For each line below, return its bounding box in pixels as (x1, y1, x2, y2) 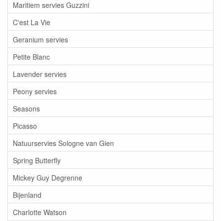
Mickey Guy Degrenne (13, 172, 82, 183)
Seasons (13, 103, 40, 113)
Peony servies (13, 86, 57, 96)
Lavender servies (13, 69, 67, 79)
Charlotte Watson (13, 207, 67, 217)
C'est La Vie (13, 17, 50, 27)
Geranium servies (13, 34, 68, 44)
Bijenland (13, 189, 41, 200)
